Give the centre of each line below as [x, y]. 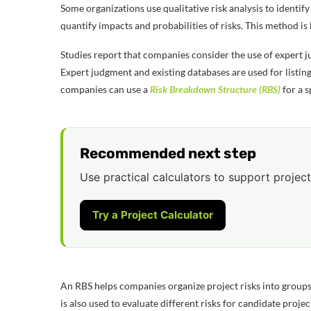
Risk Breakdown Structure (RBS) [215, 89]
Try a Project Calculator [153, 215]
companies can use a [105, 89]
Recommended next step [168, 153]
